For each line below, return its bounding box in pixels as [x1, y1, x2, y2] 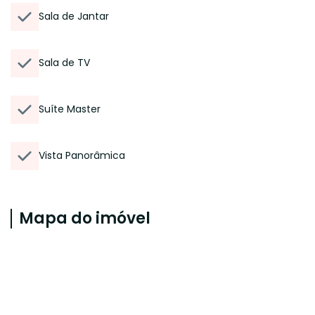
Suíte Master [39, 102, 101, 116]
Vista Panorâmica [39, 148, 125, 162]
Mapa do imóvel [19, 207, 150, 229]
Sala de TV [39, 56, 90, 70]
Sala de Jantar [39, 9, 109, 23]
